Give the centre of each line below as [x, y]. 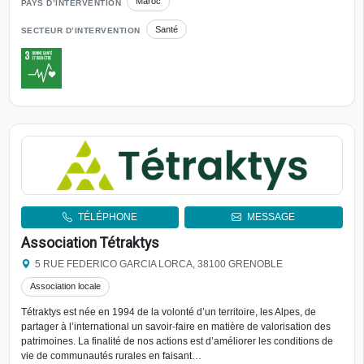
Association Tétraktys [90, 243]
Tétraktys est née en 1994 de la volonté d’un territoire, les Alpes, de [168, 312]
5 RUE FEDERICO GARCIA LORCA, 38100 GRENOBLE [159, 264]
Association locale [65, 286]
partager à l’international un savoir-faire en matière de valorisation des [175, 327]
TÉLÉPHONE [107, 217]
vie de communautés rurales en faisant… [111, 356]
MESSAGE [271, 217]
